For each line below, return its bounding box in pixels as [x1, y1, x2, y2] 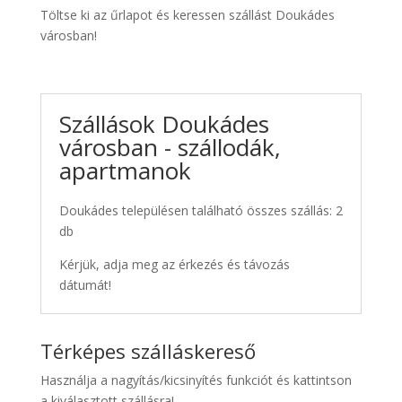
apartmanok [58, 153, 191, 187]
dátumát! [58, 275, 111, 293]
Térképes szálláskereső [39, 336, 256, 364]
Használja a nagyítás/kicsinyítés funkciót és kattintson [39, 371, 352, 389]
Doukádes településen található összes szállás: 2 [58, 201, 343, 219]
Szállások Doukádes [58, 107, 269, 140]
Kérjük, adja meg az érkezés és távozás [58, 255, 290, 273]
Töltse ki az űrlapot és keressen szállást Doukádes [39, 5, 335, 23]
